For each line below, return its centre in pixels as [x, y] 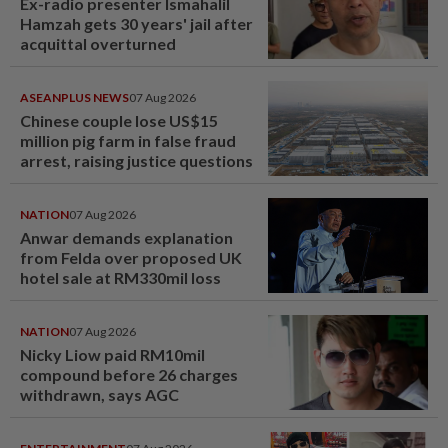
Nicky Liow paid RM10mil [112, 355]
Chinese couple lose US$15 [119, 121]
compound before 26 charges [129, 375]
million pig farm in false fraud [128, 141]
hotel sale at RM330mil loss [120, 278]
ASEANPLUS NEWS [74, 98]
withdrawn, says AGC [99, 395]
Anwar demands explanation [126, 238]
